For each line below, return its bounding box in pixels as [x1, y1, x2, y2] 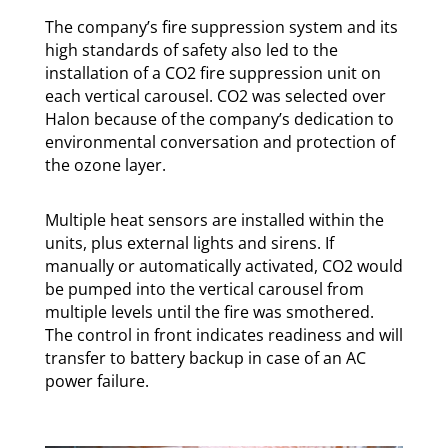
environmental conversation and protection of [44, 130, 395, 153]
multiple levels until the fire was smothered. [44, 300, 374, 323]
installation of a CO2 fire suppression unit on [44, 61, 381, 84]
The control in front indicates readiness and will [44, 323, 403, 346]
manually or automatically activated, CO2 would [44, 254, 403, 277]
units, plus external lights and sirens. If [44, 231, 334, 254]
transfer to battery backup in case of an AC [44, 346, 366, 369]
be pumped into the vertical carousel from [44, 277, 364, 300]
